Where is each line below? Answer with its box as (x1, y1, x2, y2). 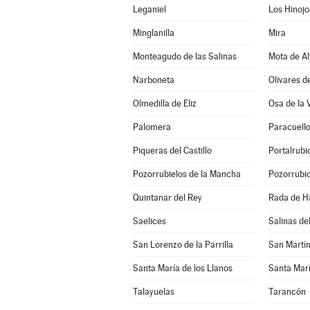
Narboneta (132, 75, 174, 85)
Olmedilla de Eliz (132, 98, 197, 109)
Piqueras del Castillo (132, 145, 212, 156)
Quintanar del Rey (132, 192, 202, 203)
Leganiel (132, 4, 166, 15)
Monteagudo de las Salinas (132, 51, 237, 62)
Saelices (132, 216, 166, 226)
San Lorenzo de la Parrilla (132, 239, 233, 250)
